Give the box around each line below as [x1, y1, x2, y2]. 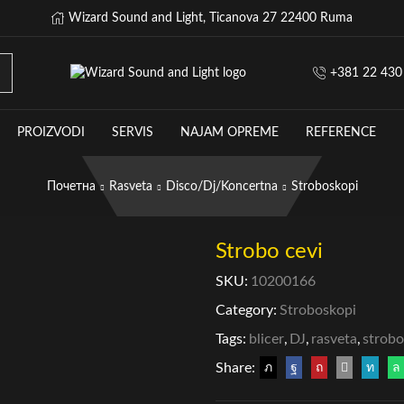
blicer [249, 331, 284, 346]
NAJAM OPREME [179, 126, 279, 140]
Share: [216, 360, 255, 375]
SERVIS [111, 126, 153, 140]
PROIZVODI [16, 126, 85, 140]
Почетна [46, 179, 96, 193]
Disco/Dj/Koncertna [165, 179, 278, 193]
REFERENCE [305, 126, 376, 140]
